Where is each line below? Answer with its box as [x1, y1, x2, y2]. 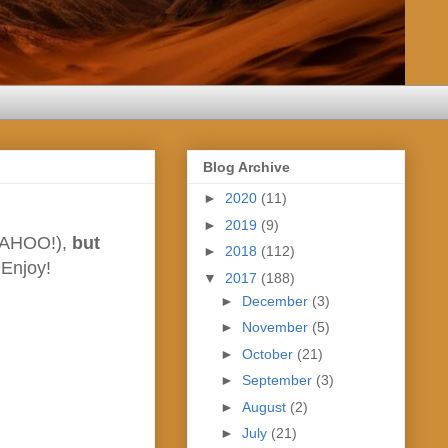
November [241, 319, 312, 336]
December [241, 292, 312, 309]
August [241, 398, 290, 415]
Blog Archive [203, 159, 290, 176]
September [241, 372, 316, 389]
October [241, 345, 297, 362]
